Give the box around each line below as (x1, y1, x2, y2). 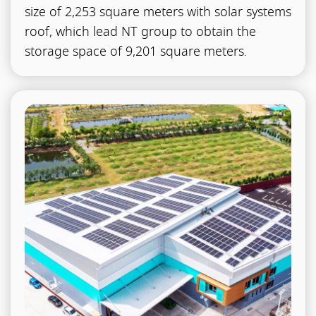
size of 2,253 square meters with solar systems (25, 4, 292, 23)
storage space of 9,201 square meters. (25, 43, 248, 62)
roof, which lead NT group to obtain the (25, 23, 257, 42)
